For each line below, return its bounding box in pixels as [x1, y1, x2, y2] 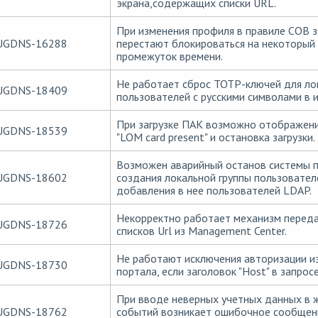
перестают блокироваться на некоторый [116, 35, 315, 50]
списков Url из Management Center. [116, 223, 287, 238]
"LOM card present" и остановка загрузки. [116, 129, 315, 144]
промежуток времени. [116, 48, 223, 63]
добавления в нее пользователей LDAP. [116, 182, 312, 197]
